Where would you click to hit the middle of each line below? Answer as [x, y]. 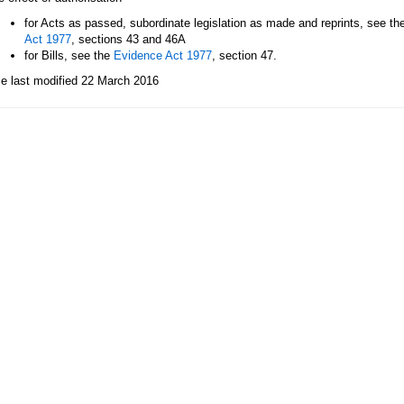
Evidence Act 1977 [163, 55]
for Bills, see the [69, 55]
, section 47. [244, 55]
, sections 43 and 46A [129, 39]
